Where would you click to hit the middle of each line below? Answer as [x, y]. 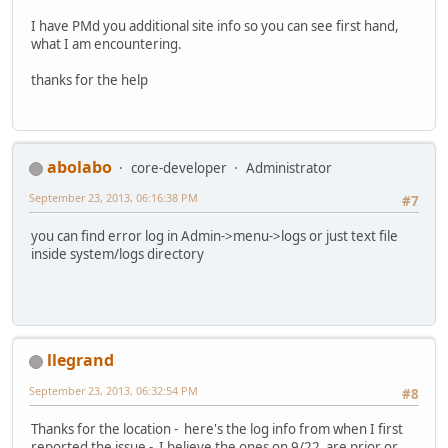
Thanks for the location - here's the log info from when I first [217, 428]
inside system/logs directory [117, 253]
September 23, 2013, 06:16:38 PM [113, 198]
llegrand [80, 360]
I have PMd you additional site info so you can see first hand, [215, 26]
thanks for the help [89, 80]
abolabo [79, 167]
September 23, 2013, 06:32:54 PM [113, 391]
